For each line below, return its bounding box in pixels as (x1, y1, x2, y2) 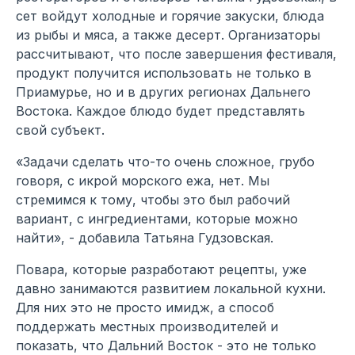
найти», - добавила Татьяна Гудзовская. (16, 230, 273, 246)
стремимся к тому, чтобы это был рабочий (16, 192, 290, 208)
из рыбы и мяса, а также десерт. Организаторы (16, 27, 320, 44)
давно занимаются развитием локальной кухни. (16, 281, 326, 297)
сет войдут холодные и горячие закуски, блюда (16, 8, 324, 25)
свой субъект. (16, 122, 105, 139)
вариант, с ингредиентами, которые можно (16, 211, 298, 227)
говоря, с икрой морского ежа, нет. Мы (16, 173, 269, 189)
